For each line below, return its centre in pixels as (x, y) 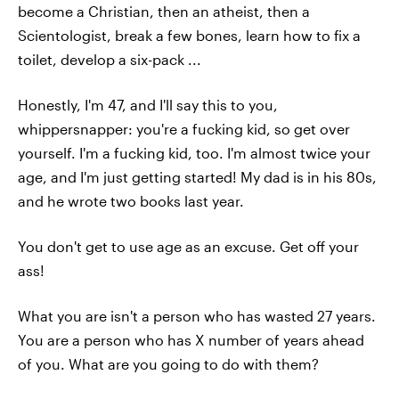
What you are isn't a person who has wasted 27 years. (197, 316)
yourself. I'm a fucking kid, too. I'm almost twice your (194, 153)
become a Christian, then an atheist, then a (164, 11)
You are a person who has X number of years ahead (191, 340)
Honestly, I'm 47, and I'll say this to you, (148, 105)
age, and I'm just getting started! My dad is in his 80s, (197, 177)
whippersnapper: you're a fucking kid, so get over (184, 129)
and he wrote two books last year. (131, 201)
